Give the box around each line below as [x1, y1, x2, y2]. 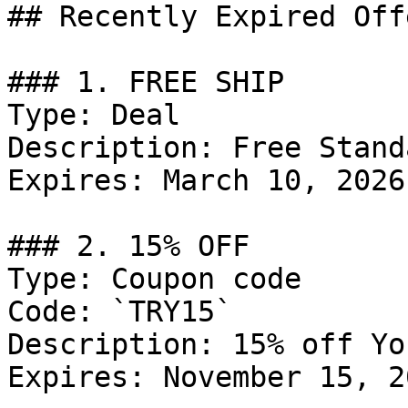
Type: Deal [7, 98, 180, 131]
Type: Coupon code [7, 262, 301, 295]
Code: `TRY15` [7, 295, 232, 328]
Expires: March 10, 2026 [7, 164, 405, 197]
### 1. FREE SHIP [7, 66, 284, 98]
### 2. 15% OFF [7, 229, 250, 262]
